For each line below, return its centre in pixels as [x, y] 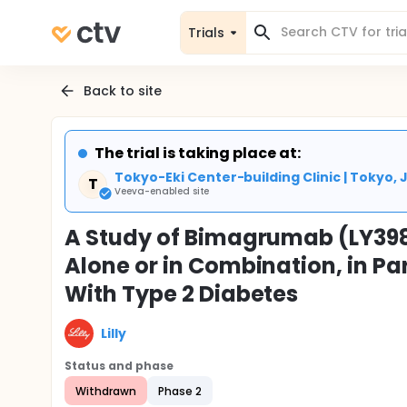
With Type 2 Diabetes [182, 294]
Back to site [123, 90]
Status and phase [119, 366]
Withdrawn [106, 391]
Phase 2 [179, 391]
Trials [206, 32]
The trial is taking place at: [198, 153]
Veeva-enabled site [162, 191]
